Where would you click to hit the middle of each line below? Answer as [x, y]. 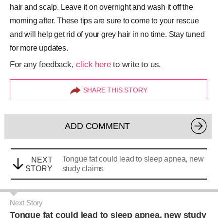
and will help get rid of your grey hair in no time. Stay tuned [107, 34]
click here [93, 64]
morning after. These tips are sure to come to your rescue [104, 21]
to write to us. [136, 64]
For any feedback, [43, 64]
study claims [83, 169]
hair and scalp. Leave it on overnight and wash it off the [101, 7]
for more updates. [39, 48]
